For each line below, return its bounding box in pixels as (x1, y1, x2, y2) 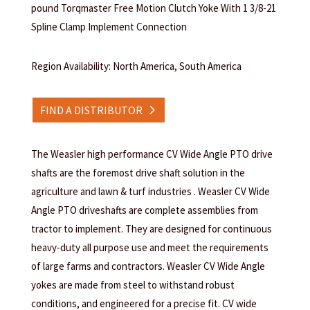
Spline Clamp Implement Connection (30, 19, 187, 33)
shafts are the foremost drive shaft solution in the (30, 166, 245, 180)
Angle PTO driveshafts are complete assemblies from (30, 203, 258, 217)
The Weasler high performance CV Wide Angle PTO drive (30, 147, 273, 161)
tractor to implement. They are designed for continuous (30, 222, 272, 236)
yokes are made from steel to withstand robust (30, 278, 235, 292)
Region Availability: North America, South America (30, 59, 241, 73)
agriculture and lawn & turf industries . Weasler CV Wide (30, 185, 270, 199)
